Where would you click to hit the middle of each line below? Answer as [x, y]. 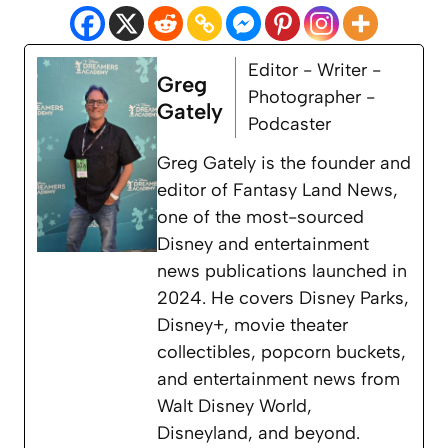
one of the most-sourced [260, 217]
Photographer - [311, 97]
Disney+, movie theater [252, 325]
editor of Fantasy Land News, [277, 190]
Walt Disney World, [234, 406]
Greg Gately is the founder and [284, 163]
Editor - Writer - [314, 70]
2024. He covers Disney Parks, [283, 298]
